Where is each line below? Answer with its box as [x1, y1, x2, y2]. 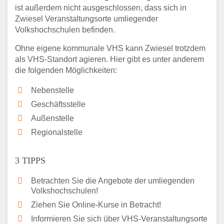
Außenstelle [31, 113, 74, 122]
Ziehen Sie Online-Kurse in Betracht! [31, 200, 161, 209]
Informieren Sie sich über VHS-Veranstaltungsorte [31, 214, 207, 223]
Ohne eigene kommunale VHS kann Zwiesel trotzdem [15, 43, 205, 52]
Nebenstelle [31, 85, 74, 94]
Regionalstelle [31, 127, 82, 136]
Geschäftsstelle [31, 99, 85, 108]
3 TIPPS [15, 155, 45, 165]
